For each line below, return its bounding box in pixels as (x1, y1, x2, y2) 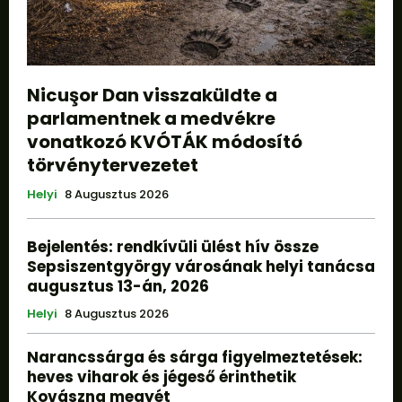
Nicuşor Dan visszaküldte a (27, 82, 277, 108)
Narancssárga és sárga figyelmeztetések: (27, 345, 363, 368)
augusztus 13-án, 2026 (27, 275, 209, 297)
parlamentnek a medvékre (27, 105, 275, 131)
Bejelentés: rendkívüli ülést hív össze (27, 235, 319, 258)
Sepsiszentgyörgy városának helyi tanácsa (27, 255, 375, 277)
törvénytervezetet (27, 152, 198, 178)
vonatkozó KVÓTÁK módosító (27, 128, 302, 154)
